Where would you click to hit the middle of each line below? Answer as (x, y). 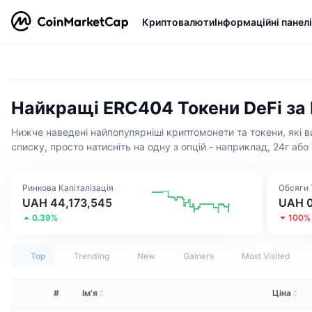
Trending (92, 256)
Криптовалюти (178, 22)
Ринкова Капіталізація (68, 187)
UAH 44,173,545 (67, 202)
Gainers (198, 256)
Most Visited (266, 256)
